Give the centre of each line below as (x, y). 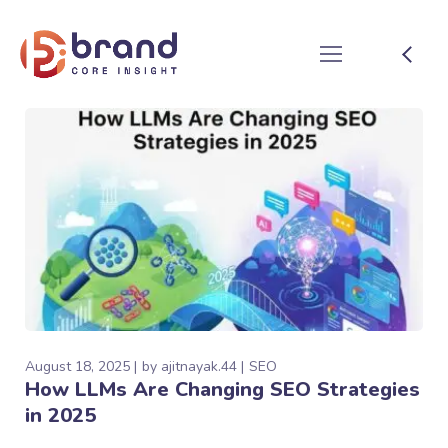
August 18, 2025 (78, 367)
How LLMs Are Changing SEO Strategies (223, 390)
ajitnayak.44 (199, 367)
